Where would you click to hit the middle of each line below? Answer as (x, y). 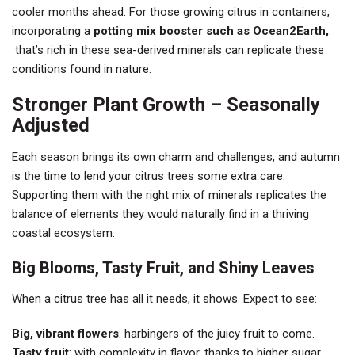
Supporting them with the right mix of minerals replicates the (169, 195)
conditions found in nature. (82, 69)
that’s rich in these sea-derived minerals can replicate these (168, 50)
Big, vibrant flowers (65, 334)
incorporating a (53, 31)
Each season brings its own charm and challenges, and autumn (176, 157)
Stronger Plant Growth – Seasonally (166, 105)
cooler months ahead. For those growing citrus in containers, (171, 12)
